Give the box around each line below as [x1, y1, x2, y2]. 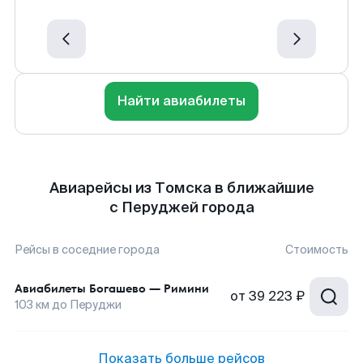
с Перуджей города [109, 198, 254, 217]
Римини [164, 280, 209, 297]
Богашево [89, 280, 146, 297]
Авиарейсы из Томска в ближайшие [49, 178, 314, 198]
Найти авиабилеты [117, 92, 246, 109]
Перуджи [70, 297, 122, 312]
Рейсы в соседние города [15, 242, 160, 257]
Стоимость [285, 242, 348, 257]
